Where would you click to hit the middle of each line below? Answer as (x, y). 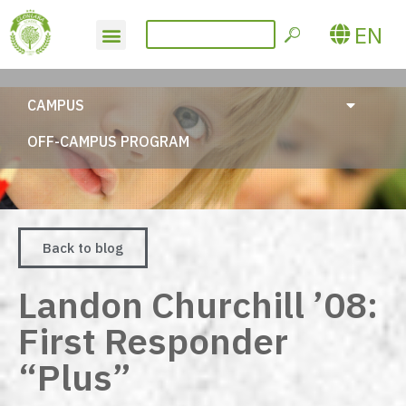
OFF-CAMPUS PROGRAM (108, 142)
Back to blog (83, 248)
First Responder (153, 341)
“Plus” (75, 377)
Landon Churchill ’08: (198, 305)
